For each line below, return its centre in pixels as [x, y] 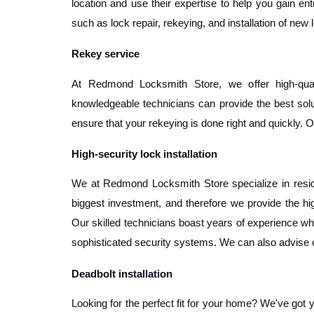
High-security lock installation [144, 154]
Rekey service [105, 54]
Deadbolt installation [122, 274]
